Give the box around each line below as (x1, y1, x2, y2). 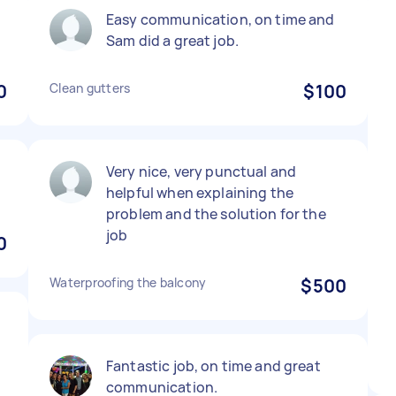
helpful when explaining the (106, 183, 294, 202)
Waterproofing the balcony (49, 274, 207, 291)
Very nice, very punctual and (106, 162, 297, 181)
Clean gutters (49, 80, 131, 96)
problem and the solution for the (106, 204, 326, 224)
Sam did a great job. (106, 31, 239, 50)
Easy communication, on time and (106, 10, 335, 29)
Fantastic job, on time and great (106, 356, 321, 376)
